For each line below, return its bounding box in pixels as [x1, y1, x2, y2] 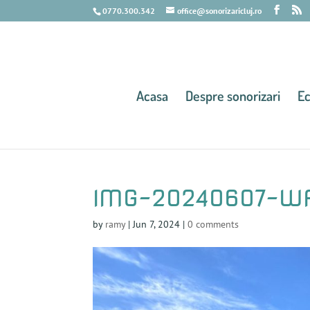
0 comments [188, 218, 239, 230]
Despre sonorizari [185, 86, 280, 104]
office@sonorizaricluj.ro [177, 6, 262, 16]
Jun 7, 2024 [133, 218, 181, 230]
